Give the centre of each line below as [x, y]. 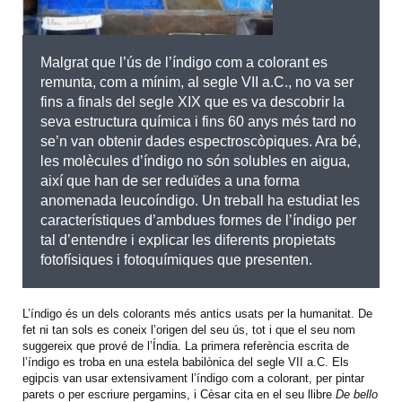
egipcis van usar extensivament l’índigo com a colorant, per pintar [193, 379]
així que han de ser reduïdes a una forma [170, 181]
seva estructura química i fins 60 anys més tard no [198, 122]
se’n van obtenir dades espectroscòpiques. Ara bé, [201, 142]
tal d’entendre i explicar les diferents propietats [188, 240]
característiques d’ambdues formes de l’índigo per [198, 221]
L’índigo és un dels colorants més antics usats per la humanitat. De [197, 314]
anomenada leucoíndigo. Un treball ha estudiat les [200, 201]
